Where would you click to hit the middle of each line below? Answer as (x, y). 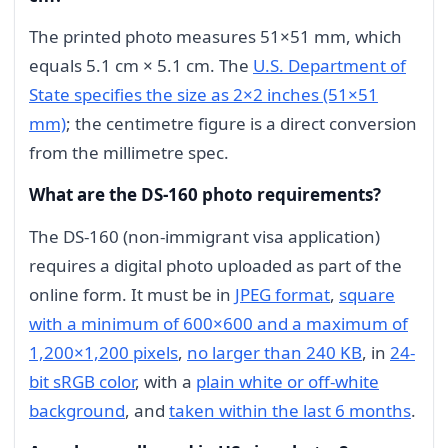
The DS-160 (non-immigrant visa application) (204, 236)
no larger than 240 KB (274, 352)
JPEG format (282, 294)
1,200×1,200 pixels (103, 352)
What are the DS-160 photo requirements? (205, 195)
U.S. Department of (329, 66)
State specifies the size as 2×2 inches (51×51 (203, 95)
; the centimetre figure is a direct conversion (241, 124)
